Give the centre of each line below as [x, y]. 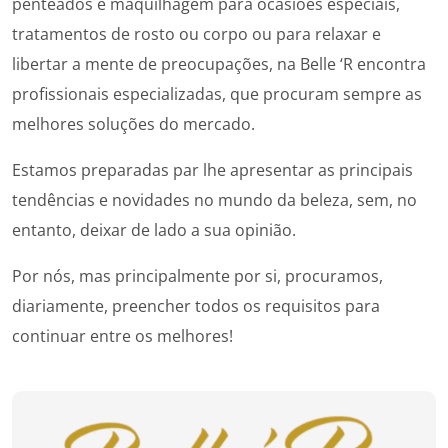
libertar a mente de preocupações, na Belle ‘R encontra [219, 64]
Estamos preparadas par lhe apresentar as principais [212, 170]
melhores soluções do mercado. [133, 124]
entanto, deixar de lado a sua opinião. [154, 230]
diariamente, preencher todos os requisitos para [196, 306]
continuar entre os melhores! [124, 336]
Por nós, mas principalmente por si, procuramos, [197, 276]
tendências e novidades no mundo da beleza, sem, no [214, 200]
